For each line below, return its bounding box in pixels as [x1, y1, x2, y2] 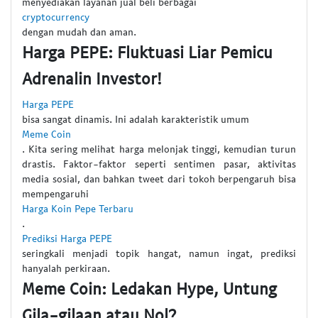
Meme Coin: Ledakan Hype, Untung [22, 278, 277, 299]
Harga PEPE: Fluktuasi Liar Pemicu [22, 41, 273, 62]
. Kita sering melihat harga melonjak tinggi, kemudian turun [22, 143, 296, 155]
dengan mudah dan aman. [22, 25, 136, 38]
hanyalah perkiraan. [22, 262, 110, 275]
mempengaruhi [22, 187, 89, 200]
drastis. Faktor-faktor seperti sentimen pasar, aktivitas [22, 158, 296, 170]
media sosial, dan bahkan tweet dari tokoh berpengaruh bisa [22, 172, 296, 185]
